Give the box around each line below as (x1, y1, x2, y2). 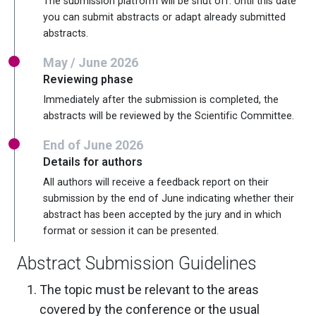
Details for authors (43, 154, 142, 169)
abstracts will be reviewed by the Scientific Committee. (43, 109, 294, 122)
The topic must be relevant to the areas (39, 281, 259, 297)
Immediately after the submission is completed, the (43, 93, 279, 106)
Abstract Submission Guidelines (17, 253, 257, 274)
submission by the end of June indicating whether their (43, 192, 294, 205)
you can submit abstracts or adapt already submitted (43, 11, 286, 23)
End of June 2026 (43, 137, 143, 152)
